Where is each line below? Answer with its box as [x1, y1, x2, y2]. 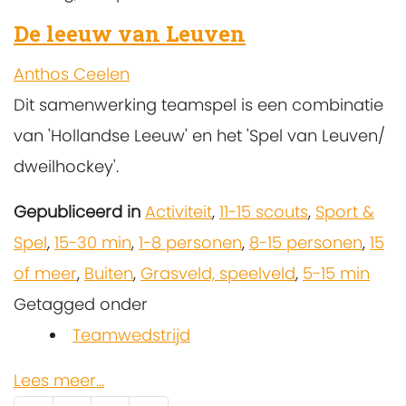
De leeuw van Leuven [14, 19, 246, 49]
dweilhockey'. [14, 155, 119, 179]
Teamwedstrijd [72, 324, 190, 347]
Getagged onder [14, 293, 148, 316]
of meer [14, 262, 77, 285]
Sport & [315, 200, 374, 224]
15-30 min [54, 231, 131, 255]
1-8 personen [139, 231, 242, 255]
